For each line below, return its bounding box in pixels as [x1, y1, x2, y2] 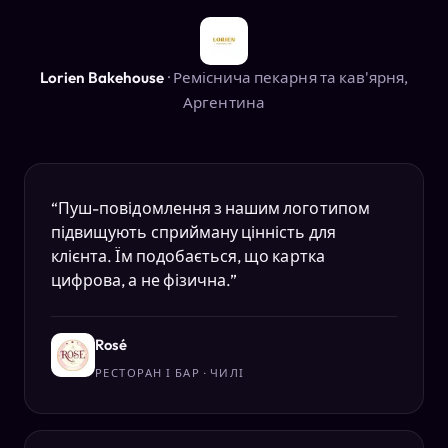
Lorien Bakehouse [39, 68, 165, 88]
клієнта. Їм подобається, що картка [51, 246, 325, 267]
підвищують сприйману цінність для [51, 222, 336, 243]
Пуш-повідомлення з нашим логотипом [58, 198, 370, 219]
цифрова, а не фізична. [51, 270, 231, 291]
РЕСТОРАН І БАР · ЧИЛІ [95, 366, 245, 381]
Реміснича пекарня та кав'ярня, [172, 68, 409, 88]
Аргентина [183, 93, 265, 113]
